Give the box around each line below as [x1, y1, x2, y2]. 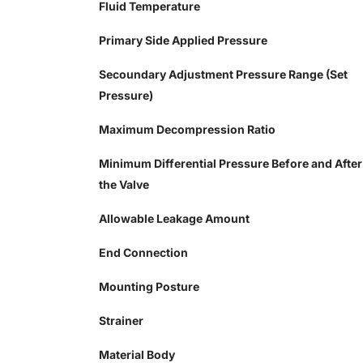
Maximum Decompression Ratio [99, 122, 275, 137]
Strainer [99, 314, 143, 328]
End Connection [99, 246, 188, 260]
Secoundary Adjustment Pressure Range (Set [99, 67, 348, 82]
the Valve [99, 177, 149, 192]
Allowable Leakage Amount [99, 211, 250, 226]
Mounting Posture [99, 280, 199, 294]
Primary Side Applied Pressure [99, 33, 267, 48]
